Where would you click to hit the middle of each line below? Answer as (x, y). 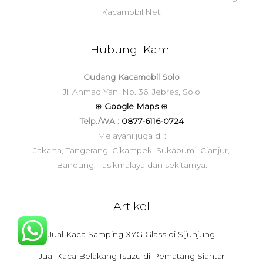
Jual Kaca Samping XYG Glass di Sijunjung (131, 234)
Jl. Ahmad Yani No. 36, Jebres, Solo (131, 92)
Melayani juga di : (131, 136)
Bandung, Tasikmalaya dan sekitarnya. (131, 165)
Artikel (131, 206)
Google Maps (133, 107)
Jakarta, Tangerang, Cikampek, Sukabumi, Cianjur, (131, 151)
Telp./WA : (100, 121)
